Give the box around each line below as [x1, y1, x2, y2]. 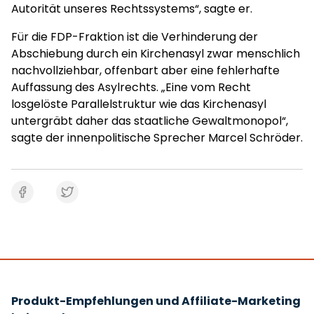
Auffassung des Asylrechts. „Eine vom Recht [11, 79, 251, 95]
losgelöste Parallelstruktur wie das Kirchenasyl [11, 96, 266, 112]
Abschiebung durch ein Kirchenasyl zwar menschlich [11, 46, 300, 62]
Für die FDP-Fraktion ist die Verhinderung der [11, 29, 258, 45]
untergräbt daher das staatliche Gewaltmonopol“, [11, 113, 288, 129]
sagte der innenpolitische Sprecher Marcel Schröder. [11, 130, 303, 146]
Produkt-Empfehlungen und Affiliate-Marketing [11, 293, 301, 309]
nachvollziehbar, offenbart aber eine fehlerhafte [11, 62, 280, 78]
